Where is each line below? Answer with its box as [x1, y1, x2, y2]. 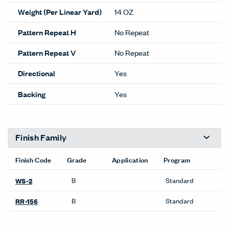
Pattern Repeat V [18, 47, 76, 58]
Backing [18, 88, 45, 99]
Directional [18, 67, 55, 79]
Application [112, 153, 148, 165]
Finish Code [15, 153, 52, 165]
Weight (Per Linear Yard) [18, 6, 102, 17]
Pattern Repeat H [18, 27, 76, 38]
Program [164, 153, 191, 165]
